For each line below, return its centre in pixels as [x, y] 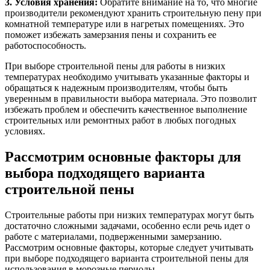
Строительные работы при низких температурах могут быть [129, 215]
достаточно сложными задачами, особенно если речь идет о [127, 226]
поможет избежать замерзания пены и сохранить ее [111, 35]
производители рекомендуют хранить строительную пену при [133, 13]
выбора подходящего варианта [105, 173]
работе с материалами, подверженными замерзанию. [113, 237]
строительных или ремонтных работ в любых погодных [121, 121]
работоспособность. [46, 46]
